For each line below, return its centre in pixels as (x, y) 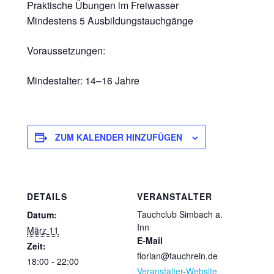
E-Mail (150, 240)
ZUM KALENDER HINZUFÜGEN (119, 137)
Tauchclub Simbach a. (180, 214)
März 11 (43, 230)
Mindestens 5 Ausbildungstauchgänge (110, 20)
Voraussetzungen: (66, 50)
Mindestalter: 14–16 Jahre (83, 80)
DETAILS (47, 196)
